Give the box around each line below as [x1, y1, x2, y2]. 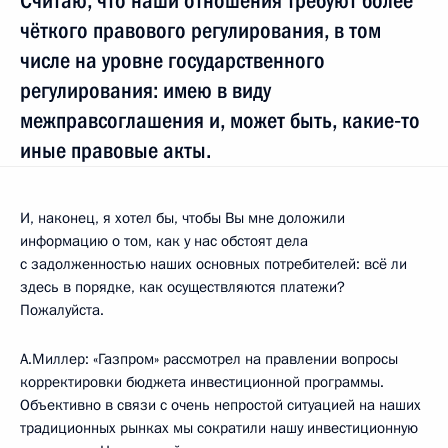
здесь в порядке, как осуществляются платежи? [20, 276, 345, 297]
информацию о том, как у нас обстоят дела [20, 230, 308, 251]
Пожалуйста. [20, 299, 104, 320]
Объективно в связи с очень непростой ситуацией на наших [20, 394, 421, 415]
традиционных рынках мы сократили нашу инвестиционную [20, 417, 418, 438]
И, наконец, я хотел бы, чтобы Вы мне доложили [20, 207, 345, 228]
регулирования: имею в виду [20, 77, 271, 103]
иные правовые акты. [20, 137, 211, 163]
